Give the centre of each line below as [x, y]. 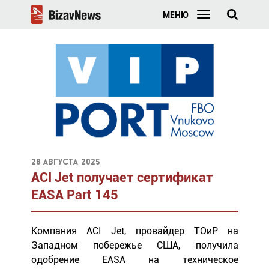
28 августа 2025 [65, 162]
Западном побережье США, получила [134, 245]
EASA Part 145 [74, 195]
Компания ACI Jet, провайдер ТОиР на [134, 231]
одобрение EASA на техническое [134, 259]
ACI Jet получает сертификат [122, 177]
